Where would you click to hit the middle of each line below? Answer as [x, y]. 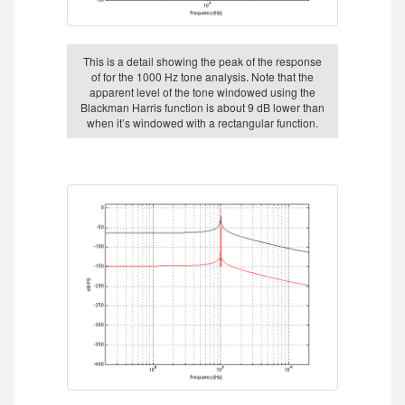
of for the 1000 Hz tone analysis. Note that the [202, 76]
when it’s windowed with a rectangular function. [202, 122]
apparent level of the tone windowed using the [202, 91]
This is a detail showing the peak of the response [202, 61]
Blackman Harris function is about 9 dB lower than [202, 107]
